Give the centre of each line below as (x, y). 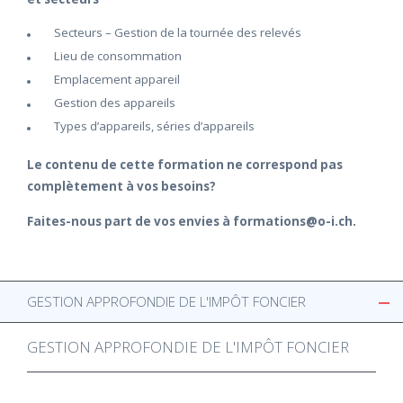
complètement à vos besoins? (121, 186)
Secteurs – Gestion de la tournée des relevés (178, 32)
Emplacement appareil (117, 79)
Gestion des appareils (115, 103)
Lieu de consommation (118, 56)
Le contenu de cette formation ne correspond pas (185, 165)
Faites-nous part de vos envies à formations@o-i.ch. (192, 221)
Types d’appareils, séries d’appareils (154, 126)
